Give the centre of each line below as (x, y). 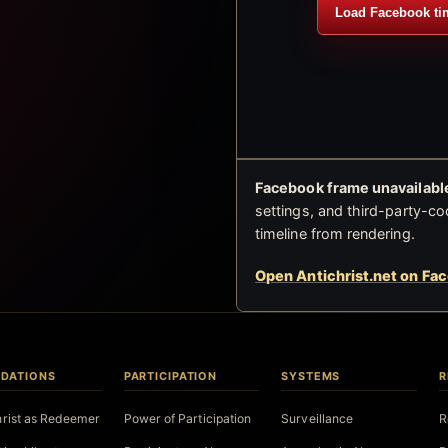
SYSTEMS (311, 376)
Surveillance (317, 418)
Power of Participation (187, 418)
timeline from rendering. (335, 233)
